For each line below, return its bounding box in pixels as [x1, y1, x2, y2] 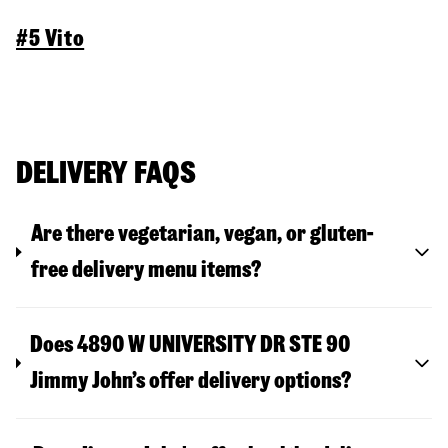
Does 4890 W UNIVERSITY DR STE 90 [30, 333, 351, 357]
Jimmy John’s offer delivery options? [30, 369, 352, 393]
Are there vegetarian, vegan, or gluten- [31, 222, 375, 246]
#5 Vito [16, 27, 85, 51]
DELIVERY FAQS [16, 157, 196, 189]
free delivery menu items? [31, 258, 262, 282]
